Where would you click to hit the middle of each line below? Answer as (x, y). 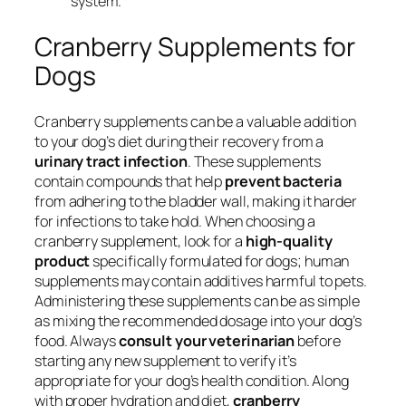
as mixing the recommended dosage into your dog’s (198, 321)
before (318, 341)
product (63, 261)
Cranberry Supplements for (195, 46)
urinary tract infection (111, 162)
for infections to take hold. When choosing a (175, 222)
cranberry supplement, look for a (140, 242)
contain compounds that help (130, 182)
